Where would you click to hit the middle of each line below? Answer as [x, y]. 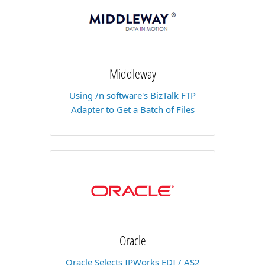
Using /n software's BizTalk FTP [132, 95]
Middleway [132, 73]
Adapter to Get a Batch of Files [132, 109]
